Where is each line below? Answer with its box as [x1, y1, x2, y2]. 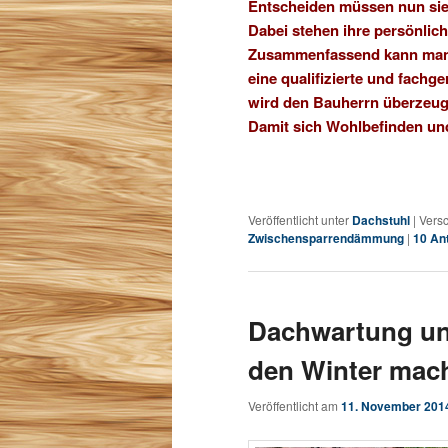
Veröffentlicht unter [248, 210, 349, 228]
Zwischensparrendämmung [248, 228, 404, 247]
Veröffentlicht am [248, 397, 341, 415]
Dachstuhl [352, 210, 410, 229]
